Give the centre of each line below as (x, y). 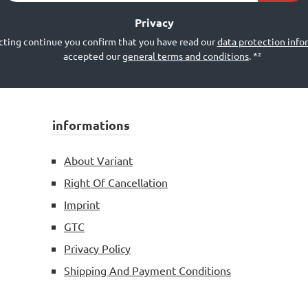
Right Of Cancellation (116, 182)
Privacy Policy (97, 248)
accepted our (93, 56)
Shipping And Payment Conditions (147, 270)
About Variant (98, 160)
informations (91, 125)
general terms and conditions (186, 56)
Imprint (82, 204)
